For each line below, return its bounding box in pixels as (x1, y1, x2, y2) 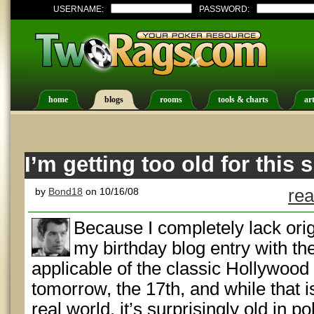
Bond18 (48, 186, 83, 197)
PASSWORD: (199, 5, 250, 13)
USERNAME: (53, 5, 104, 13)
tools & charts (218, 95, 268, 104)
